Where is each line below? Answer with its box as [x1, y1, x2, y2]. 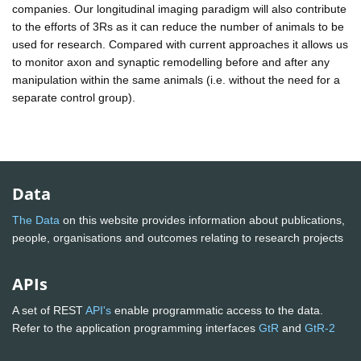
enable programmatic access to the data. [111, 304, 323, 317]
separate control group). [12, 90, 135, 104]
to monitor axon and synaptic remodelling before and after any [12, 55, 330, 68]
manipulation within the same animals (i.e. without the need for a [12, 73, 340, 86]
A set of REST [12, 304, 85, 317]
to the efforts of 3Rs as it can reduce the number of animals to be [12, 19, 344, 33]
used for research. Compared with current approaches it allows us [12, 37, 348, 51]
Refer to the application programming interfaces [12, 322, 259, 335]
